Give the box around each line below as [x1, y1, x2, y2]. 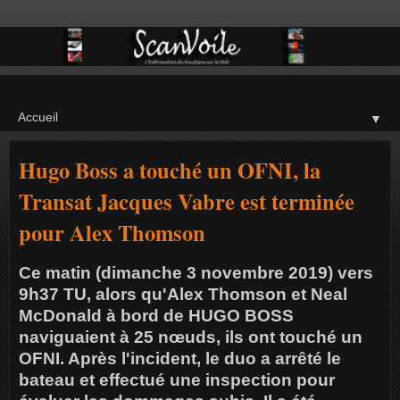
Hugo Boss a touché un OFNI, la [19, 154, 321, 186]
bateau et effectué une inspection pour [19, 370, 335, 389]
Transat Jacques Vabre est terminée [19, 185, 354, 217]
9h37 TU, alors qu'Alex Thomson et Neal [19, 284, 347, 304]
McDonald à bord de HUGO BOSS [19, 305, 294, 325]
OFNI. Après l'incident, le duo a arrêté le [19, 348, 341, 368]
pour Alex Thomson [19, 216, 205, 248]
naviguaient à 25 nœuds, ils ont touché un [19, 327, 362, 346]
